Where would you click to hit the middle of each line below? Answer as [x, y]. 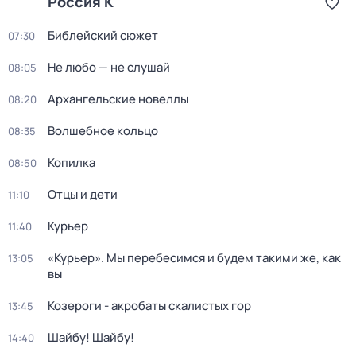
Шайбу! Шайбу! [91, 337]
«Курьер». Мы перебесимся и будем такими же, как [194, 258]
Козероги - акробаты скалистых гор [149, 306]
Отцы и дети [83, 194]
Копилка [72, 163]
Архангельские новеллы [118, 99]
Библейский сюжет [103, 35]
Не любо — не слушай [109, 67]
